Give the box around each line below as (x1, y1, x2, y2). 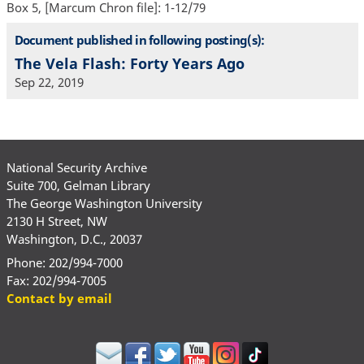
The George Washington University (6, 194, 202, 211)
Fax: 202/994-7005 (6, 272, 106, 289)
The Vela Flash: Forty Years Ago (14, 54, 245, 74)
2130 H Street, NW (6, 212, 107, 229)
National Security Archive (6, 158, 147, 175)
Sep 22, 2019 (14, 74, 84, 91)
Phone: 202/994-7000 (6, 254, 123, 271)
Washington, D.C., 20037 (6, 230, 142, 247)
